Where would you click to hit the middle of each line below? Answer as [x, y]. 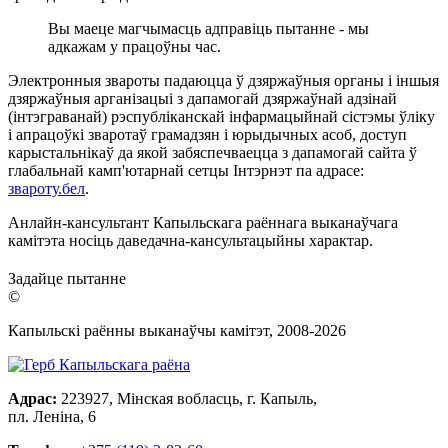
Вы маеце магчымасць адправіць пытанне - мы [208, 28]
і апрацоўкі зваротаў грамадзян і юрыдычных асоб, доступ [207, 134]
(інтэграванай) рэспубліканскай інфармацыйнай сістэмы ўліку [221, 116]
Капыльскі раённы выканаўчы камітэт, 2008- [161, 330]
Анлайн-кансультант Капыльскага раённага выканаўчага [203, 222]
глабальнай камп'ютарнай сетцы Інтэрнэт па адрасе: [186, 170]
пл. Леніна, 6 [52, 416]
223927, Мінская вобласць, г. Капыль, [189, 398]
